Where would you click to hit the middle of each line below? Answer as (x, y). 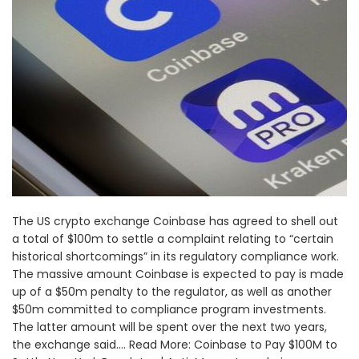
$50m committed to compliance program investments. (169, 310)
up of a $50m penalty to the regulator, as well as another (172, 292)
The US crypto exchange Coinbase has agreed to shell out (175, 222)
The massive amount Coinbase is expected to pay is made (178, 274)
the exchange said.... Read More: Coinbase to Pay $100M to (175, 345)
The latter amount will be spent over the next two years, (169, 327)
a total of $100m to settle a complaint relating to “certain (173, 239)
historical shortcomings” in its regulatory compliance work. (175, 257)
